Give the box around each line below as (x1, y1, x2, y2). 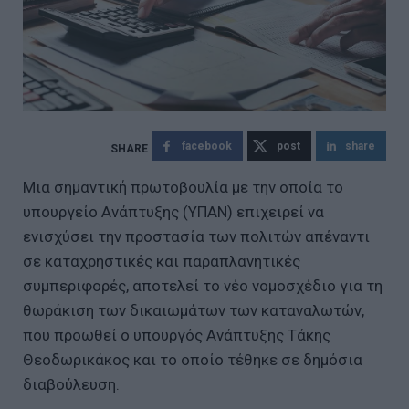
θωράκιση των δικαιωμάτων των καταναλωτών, (23, 300, 364, 320)
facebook (182, 139, 232, 152)
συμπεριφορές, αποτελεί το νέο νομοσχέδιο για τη (23, 276, 383, 295)
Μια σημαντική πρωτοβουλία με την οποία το (23, 177, 343, 196)
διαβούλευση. (23, 374, 120, 393)
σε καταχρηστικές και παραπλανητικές (23, 251, 300, 270)
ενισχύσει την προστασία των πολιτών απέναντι (23, 226, 370, 246)
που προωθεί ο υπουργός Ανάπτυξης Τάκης (23, 325, 330, 344)
